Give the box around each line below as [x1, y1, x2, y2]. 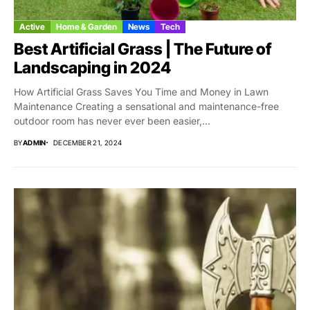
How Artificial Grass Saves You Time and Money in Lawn [14, 85, 268, 98]
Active [19, 21, 45, 32]
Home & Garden [56, 21, 117, 32]
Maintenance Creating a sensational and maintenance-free [14, 100, 279, 112]
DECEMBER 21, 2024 [53, 138, 122, 147]
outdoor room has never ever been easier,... [14, 114, 210, 127]
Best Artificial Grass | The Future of [14, 39, 271, 59]
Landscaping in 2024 [14, 57, 171, 77]
